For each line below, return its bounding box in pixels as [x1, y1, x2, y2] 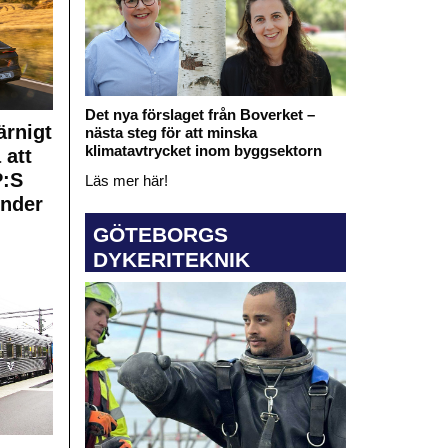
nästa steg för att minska [84, 123, 257, 141]
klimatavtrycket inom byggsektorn [84, 141, 326, 159]
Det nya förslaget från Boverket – [84, 105, 315, 123]
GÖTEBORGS [92, 223, 228, 247]
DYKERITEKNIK [92, 248, 250, 272]
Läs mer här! [84, 171, 168, 189]
